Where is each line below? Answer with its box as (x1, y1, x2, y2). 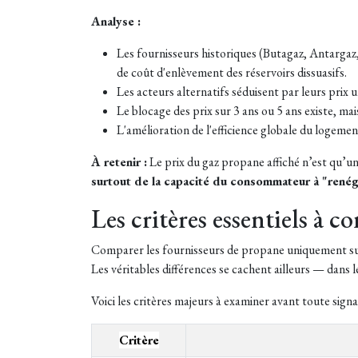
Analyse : (91, 13, 141, 30)
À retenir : (91, 153, 147, 171)
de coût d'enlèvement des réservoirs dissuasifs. (117, 64, 347, 82)
